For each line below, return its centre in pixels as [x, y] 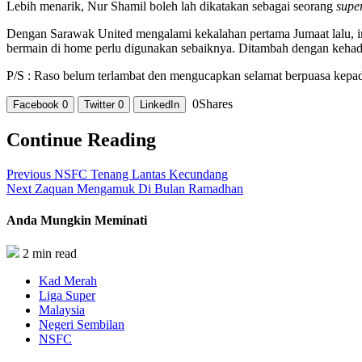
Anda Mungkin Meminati [77, 220]
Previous [29, 174]
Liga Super [67, 296]
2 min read [50, 254]
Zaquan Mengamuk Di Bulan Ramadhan [137, 188]
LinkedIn [160, 104]
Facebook [38, 104]
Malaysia [62, 310]
